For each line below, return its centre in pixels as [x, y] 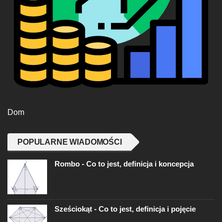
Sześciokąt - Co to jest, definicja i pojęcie [125, 209]
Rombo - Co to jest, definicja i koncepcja [124, 164]
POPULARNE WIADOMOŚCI [70, 142]
